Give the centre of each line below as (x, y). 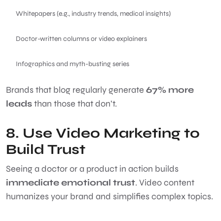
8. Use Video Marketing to (103, 133)
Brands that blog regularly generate (76, 90)
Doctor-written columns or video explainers (82, 38)
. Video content (165, 182)
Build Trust (46, 149)
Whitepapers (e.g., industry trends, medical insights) (94, 13)
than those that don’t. (75, 103)
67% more (170, 90)
